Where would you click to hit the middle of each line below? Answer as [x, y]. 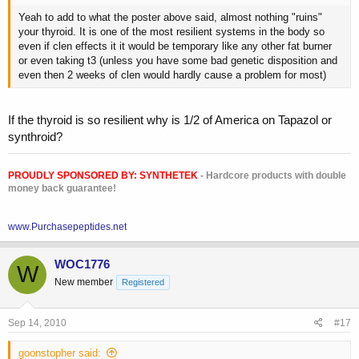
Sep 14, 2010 [37, 323]
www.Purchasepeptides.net [67, 226]
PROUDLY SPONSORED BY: [74, 175]
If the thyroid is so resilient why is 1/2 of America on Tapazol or [170, 119]
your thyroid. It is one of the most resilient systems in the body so [171, 32]
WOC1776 [82, 264]
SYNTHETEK [169, 175]
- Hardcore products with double [272, 175]
